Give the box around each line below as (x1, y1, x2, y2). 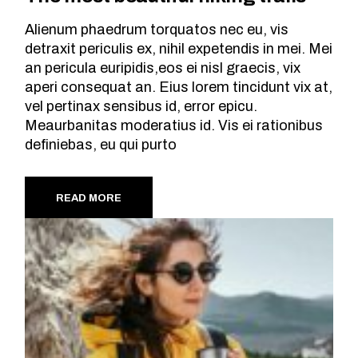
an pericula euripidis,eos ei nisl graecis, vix (25, 59, 301, 76)
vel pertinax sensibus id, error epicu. (25, 97, 258, 114)
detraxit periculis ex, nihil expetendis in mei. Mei (25, 40, 333, 57)
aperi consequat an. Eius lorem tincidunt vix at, (25, 78, 333, 95)
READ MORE (56, 192, 122, 204)
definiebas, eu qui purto (25, 136, 177, 153)
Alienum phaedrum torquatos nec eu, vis (25, 21, 289, 38)
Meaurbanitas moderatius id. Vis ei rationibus (25, 117, 324, 133)
